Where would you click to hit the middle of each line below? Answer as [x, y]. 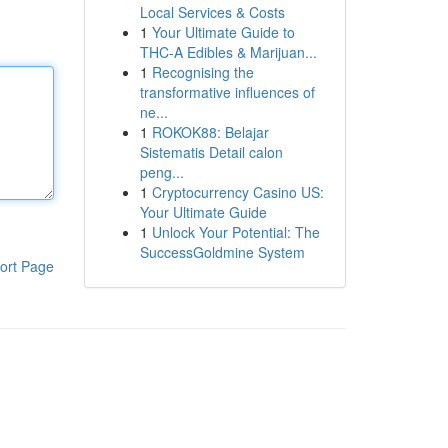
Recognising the [202, 72]
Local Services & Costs [212, 12]
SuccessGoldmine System [222, 252]
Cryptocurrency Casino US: [237, 192]
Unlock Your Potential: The [235, 232]
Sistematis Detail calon [211, 152]
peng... [161, 172]
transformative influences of [227, 92]
